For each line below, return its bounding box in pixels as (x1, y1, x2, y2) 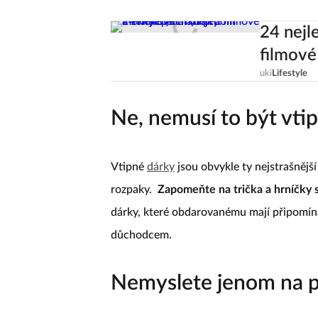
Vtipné (111, 161, 147, 172)
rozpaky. (111, 184, 152, 195)
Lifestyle (272, 69, 307, 78)
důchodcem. (111, 229, 172, 241)
